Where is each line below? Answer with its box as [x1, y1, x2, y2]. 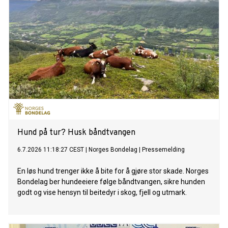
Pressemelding [142, 146, 185, 154]
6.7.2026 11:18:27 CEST [17, 146, 84, 154]
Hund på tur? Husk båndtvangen [17, 128, 135, 138]
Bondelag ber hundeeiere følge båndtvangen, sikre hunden [17, 178, 205, 186]
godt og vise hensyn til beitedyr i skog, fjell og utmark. [17, 188, 187, 197]
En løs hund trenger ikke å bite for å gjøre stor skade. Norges [17, 167, 209, 176]
